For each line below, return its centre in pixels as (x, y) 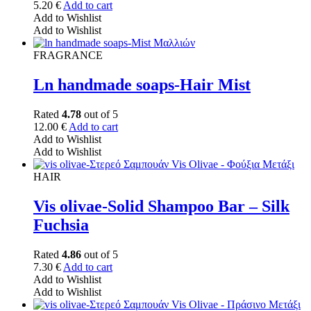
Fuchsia (61, 225)
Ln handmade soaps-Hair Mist (142, 85)
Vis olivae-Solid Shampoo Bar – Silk (161, 207)
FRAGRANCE (68, 56)
